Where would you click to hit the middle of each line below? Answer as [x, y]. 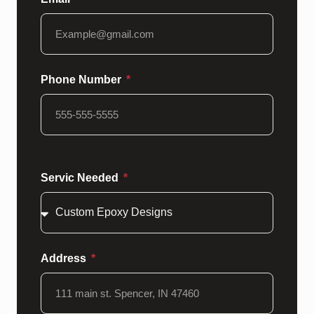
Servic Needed [81, 177]
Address [65, 258]
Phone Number [82, 79]
